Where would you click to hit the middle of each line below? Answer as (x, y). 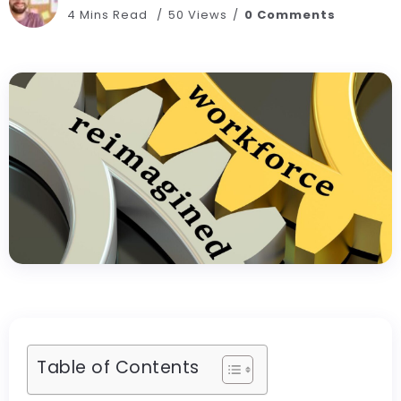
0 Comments (290, 14)
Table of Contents (118, 368)
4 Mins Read (109, 14)
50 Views (198, 14)
